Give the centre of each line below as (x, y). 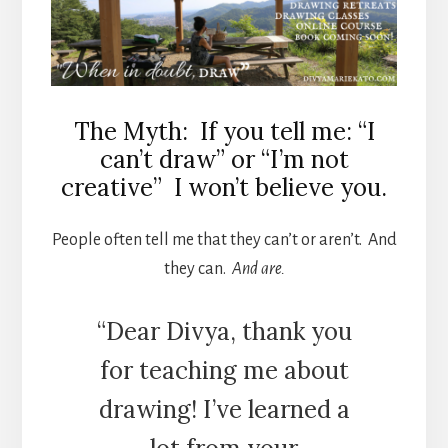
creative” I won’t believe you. (224, 187)
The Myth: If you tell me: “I (224, 131)
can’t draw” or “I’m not (224, 159)
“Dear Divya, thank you (224, 331)
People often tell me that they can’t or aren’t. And (224, 239)
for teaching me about (224, 370)
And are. (256, 268)
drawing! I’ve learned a (224, 409)
